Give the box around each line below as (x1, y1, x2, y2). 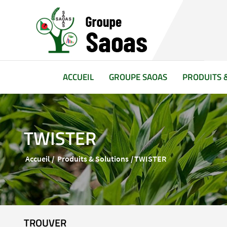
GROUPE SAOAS (108, 70, 167, 84)
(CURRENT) (93, 70, 135, 83)
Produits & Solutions (57, 154, 129, 164)
